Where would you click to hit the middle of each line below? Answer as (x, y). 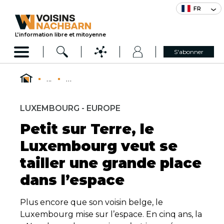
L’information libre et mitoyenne (60, 34)
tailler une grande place (111, 163)
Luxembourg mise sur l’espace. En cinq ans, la (111, 214)
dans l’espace (72, 180)
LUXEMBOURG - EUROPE (70, 108)
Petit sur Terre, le (87, 129)
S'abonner (189, 52)
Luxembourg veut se (99, 146)
